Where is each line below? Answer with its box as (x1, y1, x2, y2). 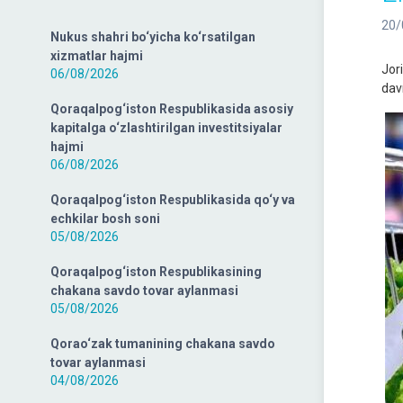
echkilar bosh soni (50, 211, 160, 226)
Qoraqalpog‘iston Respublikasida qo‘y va (50, 193, 295, 207)
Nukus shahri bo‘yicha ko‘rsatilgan (50, 30, 255, 44)
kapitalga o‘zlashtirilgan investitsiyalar (50, 121, 282, 135)
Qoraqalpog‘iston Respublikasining (50, 264, 262, 279)
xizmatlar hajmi (50, 49, 143, 63)
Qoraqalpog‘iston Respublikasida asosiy (50, 102, 293, 116)
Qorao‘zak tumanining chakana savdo (50, 336, 275, 351)
